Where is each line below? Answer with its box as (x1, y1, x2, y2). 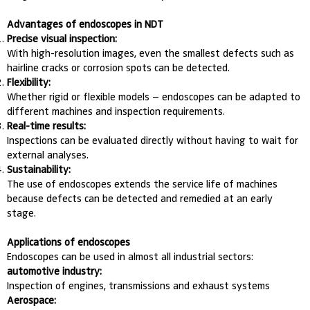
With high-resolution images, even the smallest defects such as (7, 46, 295, 60)
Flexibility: (7, 75, 51, 89)
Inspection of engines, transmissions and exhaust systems (7, 279, 271, 292)
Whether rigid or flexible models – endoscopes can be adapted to (7, 90, 301, 103)
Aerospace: (7, 293, 57, 307)
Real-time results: (7, 119, 86, 132)
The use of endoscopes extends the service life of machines (7, 177, 278, 190)
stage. (7, 206, 37, 219)
